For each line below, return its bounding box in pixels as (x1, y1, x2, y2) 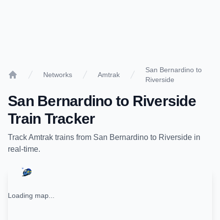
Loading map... (8, 192, 55, 199)
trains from (53, 133, 93, 141)
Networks (43, 71, 72, 79)
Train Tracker (8, 110, 95, 127)
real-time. (8, 145, 40, 153)
